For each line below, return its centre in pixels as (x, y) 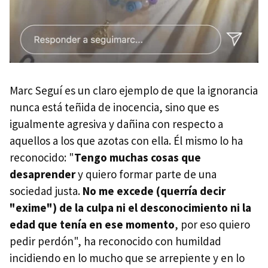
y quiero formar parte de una (147, 174)
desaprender (44, 174)
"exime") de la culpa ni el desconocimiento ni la (130, 208)
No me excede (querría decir (154, 191)
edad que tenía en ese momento (92, 225)
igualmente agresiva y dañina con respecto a (116, 124)
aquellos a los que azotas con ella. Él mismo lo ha (126, 141)
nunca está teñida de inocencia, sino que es (114, 107)
